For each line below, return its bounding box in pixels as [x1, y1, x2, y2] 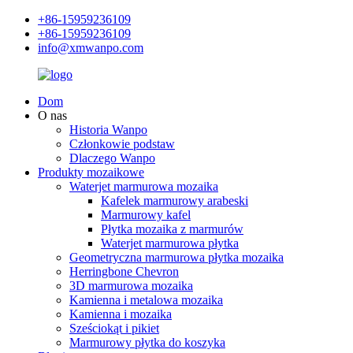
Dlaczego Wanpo [69, 151, 155, 165]
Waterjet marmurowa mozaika [69, 180, 218, 193]
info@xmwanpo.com [38, 41, 143, 54]
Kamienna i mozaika [69, 307, 172, 321]
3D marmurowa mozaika [69, 279, 193, 292]
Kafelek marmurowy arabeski [101, 194, 248, 207]
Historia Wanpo [69, 123, 147, 136]
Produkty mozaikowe [38, 165, 144, 179]
